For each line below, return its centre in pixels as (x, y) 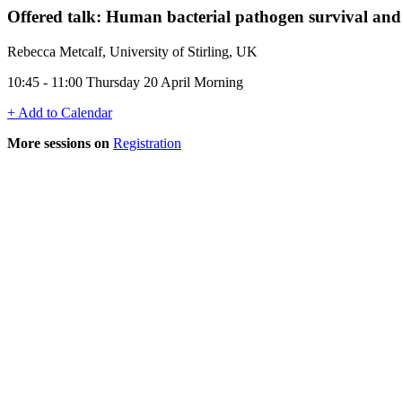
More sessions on (58, 143)
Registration (147, 143)
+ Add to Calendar (60, 112)
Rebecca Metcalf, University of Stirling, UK (132, 51)
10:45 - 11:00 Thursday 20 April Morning (125, 82)
